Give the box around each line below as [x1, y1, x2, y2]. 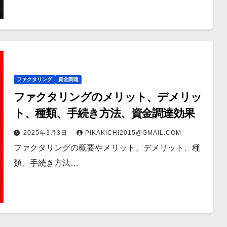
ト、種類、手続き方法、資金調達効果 [13, 106, 195, 120]
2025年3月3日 [23, 129, 69, 136]
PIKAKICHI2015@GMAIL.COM [85, 129, 181, 136]
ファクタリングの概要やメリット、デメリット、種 [13, 143, 200, 152]
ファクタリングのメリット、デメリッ [13, 90, 202, 104]
